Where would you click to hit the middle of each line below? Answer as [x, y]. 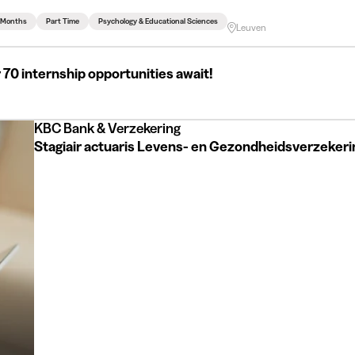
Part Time [63, 21]
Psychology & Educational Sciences [158, 21]
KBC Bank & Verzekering [107, 128]
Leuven [252, 27]
